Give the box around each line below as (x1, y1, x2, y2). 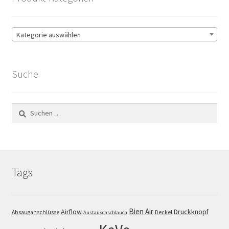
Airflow (60, 207, 82, 216)
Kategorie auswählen (16, 30, 81, 40)
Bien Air (128, 206, 153, 216)
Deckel (154, 208, 172, 216)
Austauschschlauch (83, 209, 127, 216)
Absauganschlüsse (11, 208, 59, 216)
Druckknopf (173, 207, 209, 216)
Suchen (11, 103, 34, 113)
